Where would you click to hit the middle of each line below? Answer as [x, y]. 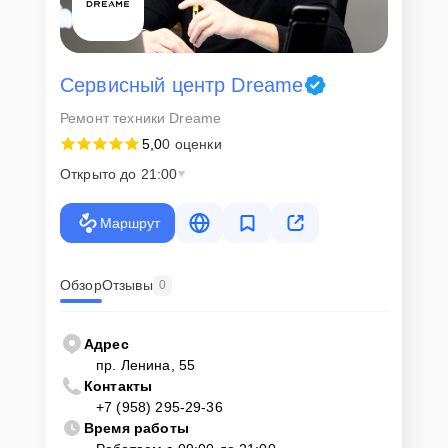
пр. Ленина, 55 [146, 364]
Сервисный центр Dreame [182, 84]
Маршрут [129, 222]
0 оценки [192, 143]
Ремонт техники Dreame [141, 117]
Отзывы [127, 285]
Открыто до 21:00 [119, 173]
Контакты [118, 385]
